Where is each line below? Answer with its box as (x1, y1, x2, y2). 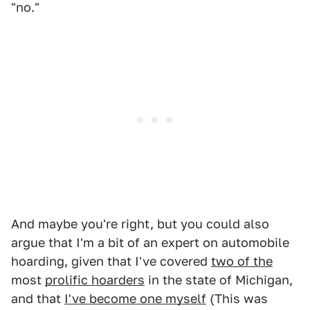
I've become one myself (64, 291, 206, 306)
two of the (211, 253, 273, 268)
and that (11, 291, 64, 306)
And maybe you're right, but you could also (11, 216, 269, 231)
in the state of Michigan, (145, 272, 293, 287)
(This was (206, 291, 268, 306)
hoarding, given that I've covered (11, 253, 211, 268)
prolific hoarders (45, 272, 145, 287)
